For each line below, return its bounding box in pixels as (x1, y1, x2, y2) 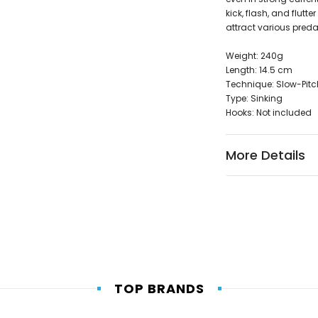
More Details (225, 146, 305, 165)
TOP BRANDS (114, 280, 204, 298)
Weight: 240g (225, 50, 283, 62)
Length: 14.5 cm (225, 64, 292, 77)
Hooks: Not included (225, 106, 312, 119)
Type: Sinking (225, 92, 283, 105)
